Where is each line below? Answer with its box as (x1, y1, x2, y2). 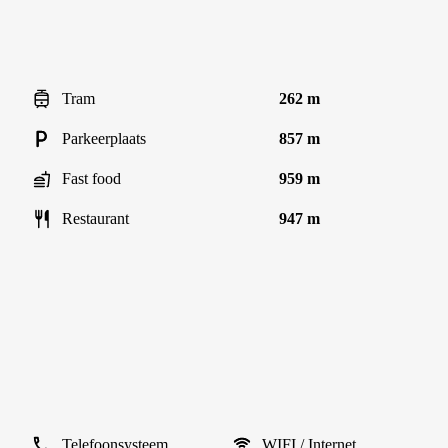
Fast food (62, 170, 121, 187)
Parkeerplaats (62, 130, 146, 147)
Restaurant (62, 210, 129, 227)
